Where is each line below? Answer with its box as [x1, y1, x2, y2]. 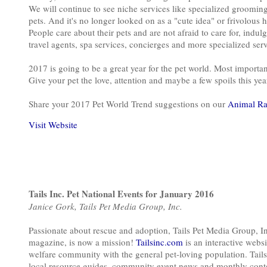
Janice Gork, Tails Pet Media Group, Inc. [29, 200, 182, 212]
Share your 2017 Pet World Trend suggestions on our [29, 98, 228, 110]
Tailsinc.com [133, 236, 183, 248]
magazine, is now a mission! [29, 236, 133, 248]
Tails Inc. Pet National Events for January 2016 [29, 187, 214, 200]
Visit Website [29, 119, 77, 131]
